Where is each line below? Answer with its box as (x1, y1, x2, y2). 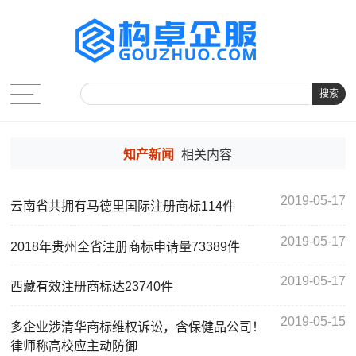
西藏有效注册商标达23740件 (10, 280, 174, 294)
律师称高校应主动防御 (10, 339, 138, 353)
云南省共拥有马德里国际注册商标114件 (10, 199, 236, 214)
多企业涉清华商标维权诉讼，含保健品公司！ (10, 319, 265, 334)
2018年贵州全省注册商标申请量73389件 (10, 239, 241, 253)
